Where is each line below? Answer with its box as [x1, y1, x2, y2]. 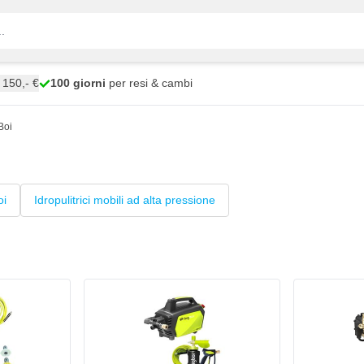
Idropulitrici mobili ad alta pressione [34, 193, 215, 206]
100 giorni [50, 76, 106, 89]
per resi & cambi [106, 76, 193, 89]
